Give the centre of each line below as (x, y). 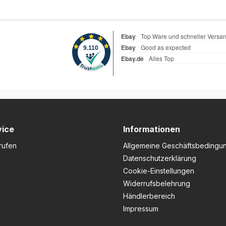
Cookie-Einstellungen (159, 171)
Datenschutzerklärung (160, 158)
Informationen (152, 129)
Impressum (141, 209)
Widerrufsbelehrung (157, 183)
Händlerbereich (149, 196)
